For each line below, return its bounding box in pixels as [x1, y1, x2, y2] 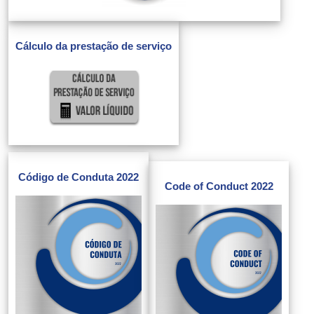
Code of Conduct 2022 [164, 180, 273, 193]
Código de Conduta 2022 [18, 171, 139, 184]
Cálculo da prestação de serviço [15, 39, 172, 52]
